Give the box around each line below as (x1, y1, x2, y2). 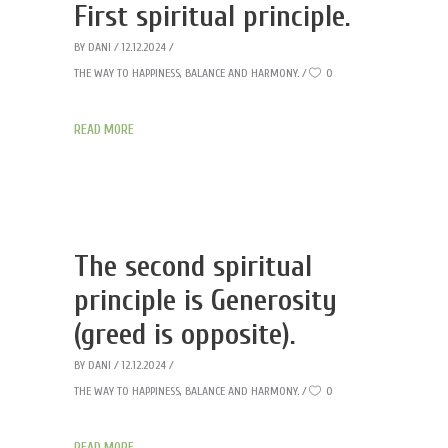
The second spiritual (74, 249, 312, 284)
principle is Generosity (74, 283, 337, 318)
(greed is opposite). (74, 317, 296, 352)
